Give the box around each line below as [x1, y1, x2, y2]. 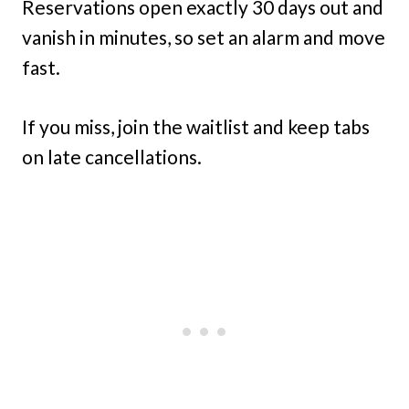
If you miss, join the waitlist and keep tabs [22, 115, 370, 139]
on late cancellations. [22, 145, 202, 169]
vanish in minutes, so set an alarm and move [22, 26, 385, 49]
